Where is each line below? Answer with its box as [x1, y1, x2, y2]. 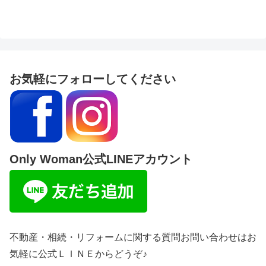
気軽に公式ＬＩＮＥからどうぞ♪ [9, 249, 147, 259]
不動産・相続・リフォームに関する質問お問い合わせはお [9, 232, 256, 243]
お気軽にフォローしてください [9, 72, 176, 86]
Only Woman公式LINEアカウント [9, 153, 192, 166]
